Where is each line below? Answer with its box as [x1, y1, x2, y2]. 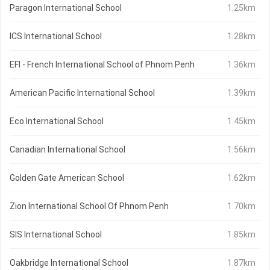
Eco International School [10, 116, 104, 127]
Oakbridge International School [10, 258, 128, 268]
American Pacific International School [10, 88, 155, 98]
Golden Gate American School [10, 173, 124, 183]
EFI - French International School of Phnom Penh [10, 60, 195, 70]
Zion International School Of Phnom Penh [10, 201, 169, 212]
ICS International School [10, 31, 102, 42]
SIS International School [10, 230, 102, 240]
